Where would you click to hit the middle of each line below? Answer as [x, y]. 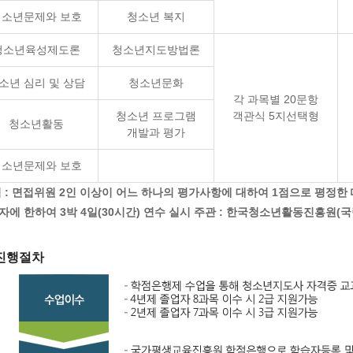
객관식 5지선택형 [276, 116]
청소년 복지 [156, 17]
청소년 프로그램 [156, 116]
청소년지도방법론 [156, 50]
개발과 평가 [156, 132]
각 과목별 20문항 [276, 99]
